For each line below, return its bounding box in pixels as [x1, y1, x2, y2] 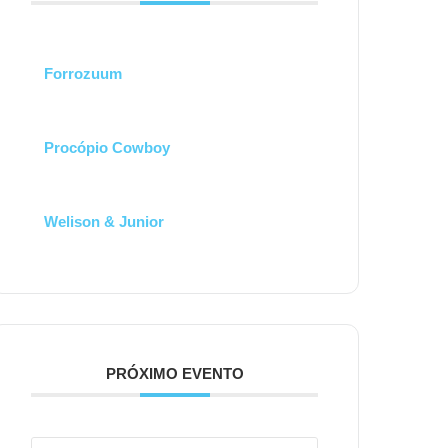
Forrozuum [44, 65, 123, 83]
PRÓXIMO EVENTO [105, 365, 244, 383]
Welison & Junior [44, 213, 165, 231]
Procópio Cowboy [44, 139, 171, 157]
